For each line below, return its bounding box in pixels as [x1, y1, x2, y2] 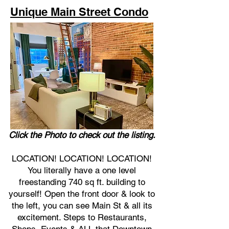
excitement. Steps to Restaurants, [17, 212, 147, 222]
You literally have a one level [28, 165, 136, 175]
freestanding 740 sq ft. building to [18, 177, 145, 187]
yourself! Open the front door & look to [9, 189, 155, 199]
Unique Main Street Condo [10, 5, 148, 18]
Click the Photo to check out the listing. [8, 130, 155, 140]
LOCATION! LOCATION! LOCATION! [12, 153, 152, 164]
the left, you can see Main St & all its [11, 200, 152, 211]
